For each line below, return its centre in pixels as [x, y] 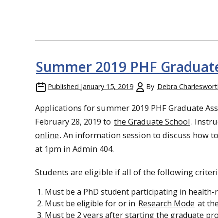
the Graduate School [152, 121]
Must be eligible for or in [91, 203]
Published [63, 86]
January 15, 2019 [107, 86]
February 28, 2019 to [74, 121]
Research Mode [166, 203]
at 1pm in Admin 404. [74, 148]
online [47, 135]
